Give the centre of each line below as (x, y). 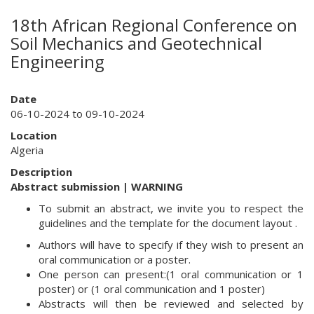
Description (41, 172)
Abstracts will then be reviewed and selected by (171, 303)
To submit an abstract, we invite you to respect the (171, 208)
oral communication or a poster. (115, 259)
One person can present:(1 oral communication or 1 (171, 274)
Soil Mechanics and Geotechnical (136, 43)
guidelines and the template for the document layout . (168, 223)
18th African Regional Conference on (154, 25)
